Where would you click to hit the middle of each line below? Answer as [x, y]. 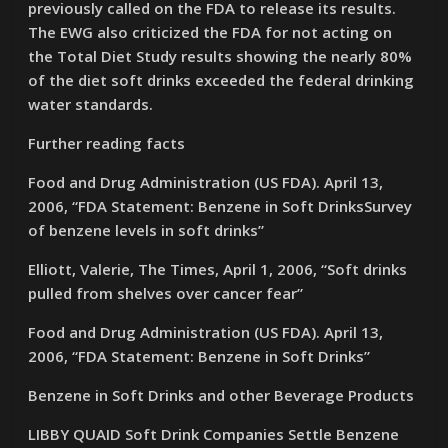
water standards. [91, 104]
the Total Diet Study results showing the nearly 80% [220, 56]
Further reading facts [107, 143]
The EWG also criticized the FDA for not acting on [210, 32]
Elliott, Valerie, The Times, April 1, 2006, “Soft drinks [218, 269]
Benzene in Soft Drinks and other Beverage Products [221, 395]
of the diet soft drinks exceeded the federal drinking [221, 80]
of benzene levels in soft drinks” [146, 230]
